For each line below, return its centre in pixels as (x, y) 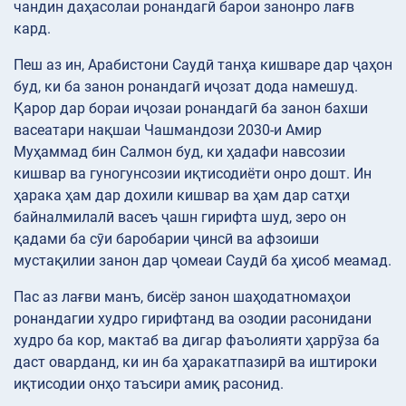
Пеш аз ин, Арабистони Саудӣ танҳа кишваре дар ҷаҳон (203, 65)
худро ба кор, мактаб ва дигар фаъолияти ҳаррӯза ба (197, 341)
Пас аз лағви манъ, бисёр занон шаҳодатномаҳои (182, 297)
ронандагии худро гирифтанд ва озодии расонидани (193, 319)
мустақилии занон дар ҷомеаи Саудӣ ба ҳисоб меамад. (203, 261)
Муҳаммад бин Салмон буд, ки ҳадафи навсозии (179, 152)
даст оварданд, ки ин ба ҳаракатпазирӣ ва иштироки (195, 362)
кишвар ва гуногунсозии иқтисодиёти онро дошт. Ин (193, 174)
